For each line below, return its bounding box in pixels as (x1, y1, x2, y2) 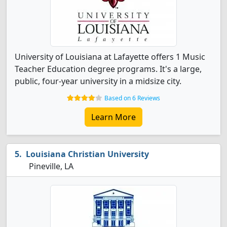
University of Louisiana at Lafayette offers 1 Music (15, 51, 205, 62)
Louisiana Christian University (26, 148, 149, 160)
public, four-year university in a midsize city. (15, 75, 181, 87)
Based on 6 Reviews (104, 94, 160, 102)
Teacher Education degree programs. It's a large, (15, 63, 202, 74)
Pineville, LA (27, 161, 73, 172)
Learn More (91, 111, 136, 123)
